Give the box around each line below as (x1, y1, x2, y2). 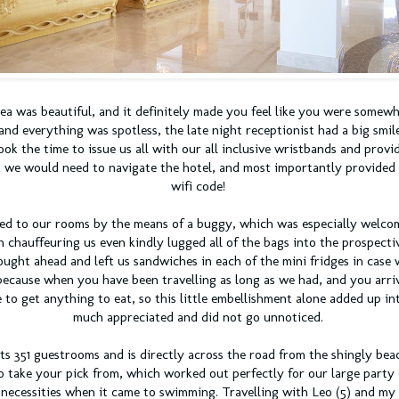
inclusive (222, 141, 271, 158)
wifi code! (170, 178, 225, 195)
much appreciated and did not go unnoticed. (72, 309, 323, 326)
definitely (135, 103, 190, 120)
